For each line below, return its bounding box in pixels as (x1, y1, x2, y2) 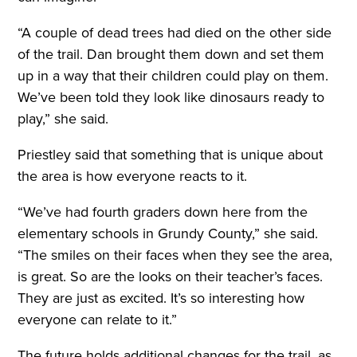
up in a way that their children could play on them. (18, 65, 329, 85)
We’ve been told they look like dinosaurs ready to (18, 86, 325, 107)
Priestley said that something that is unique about (18, 143, 324, 164)
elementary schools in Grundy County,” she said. (18, 222, 319, 243)
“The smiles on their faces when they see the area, (18, 244, 333, 265)
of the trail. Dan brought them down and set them (18, 43, 325, 64)
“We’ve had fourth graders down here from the (18, 201, 308, 222)
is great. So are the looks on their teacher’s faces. (18, 265, 324, 286)
